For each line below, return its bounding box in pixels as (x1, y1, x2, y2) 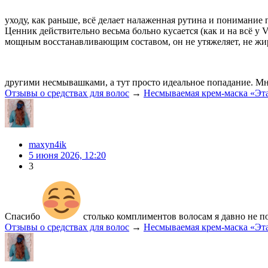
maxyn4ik (29, 139, 66, 150)
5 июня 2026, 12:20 (29, 150, 106, 160)
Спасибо (5, 211, 42, 221)
